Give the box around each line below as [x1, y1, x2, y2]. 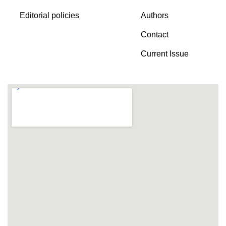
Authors [140, 11, 168, 20]
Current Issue [140, 49, 189, 59]
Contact [140, 30, 168, 39]
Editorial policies [19, 11, 79, 20]
